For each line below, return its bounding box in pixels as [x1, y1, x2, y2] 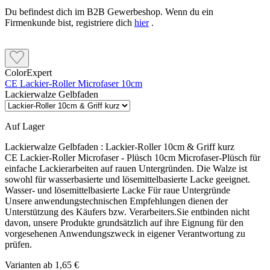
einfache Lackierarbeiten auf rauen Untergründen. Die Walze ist [5, 163, 247, 174]
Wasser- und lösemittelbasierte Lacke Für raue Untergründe [5, 185, 237, 196]
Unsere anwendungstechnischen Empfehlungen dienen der [5, 196, 228, 207]
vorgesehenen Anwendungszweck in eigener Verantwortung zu [5, 228, 245, 239]
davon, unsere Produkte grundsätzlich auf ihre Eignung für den [5, 218, 243, 228]
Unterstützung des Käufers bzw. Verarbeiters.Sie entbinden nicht [5, 207, 250, 218]
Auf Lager [5, 121, 45, 132]
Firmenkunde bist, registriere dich [5, 17, 134, 28]
